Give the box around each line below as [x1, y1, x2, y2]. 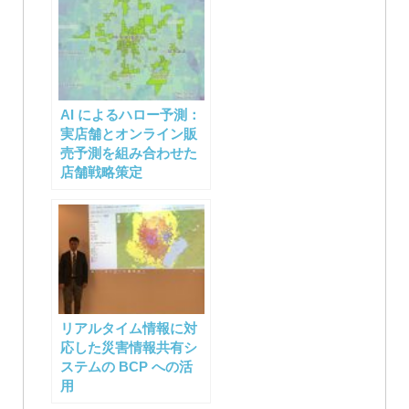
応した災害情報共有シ [59, 340, 197, 356]
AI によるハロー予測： [59, 107, 201, 123]
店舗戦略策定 [59, 164, 142, 181]
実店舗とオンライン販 [59, 126, 197, 142]
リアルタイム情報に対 [59, 320, 197, 337]
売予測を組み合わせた [59, 145, 197, 162]
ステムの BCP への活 [59, 359, 193, 375]
